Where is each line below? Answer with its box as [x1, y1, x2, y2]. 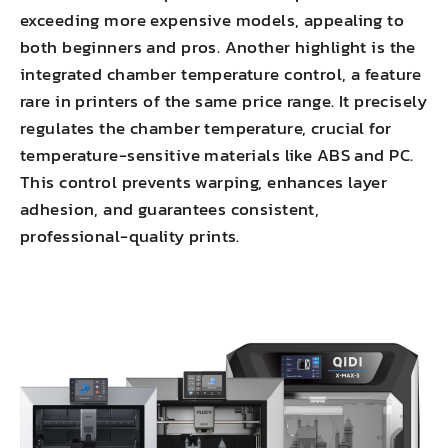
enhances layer [267, 169, 388, 196]
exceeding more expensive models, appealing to [20, 7, 405, 34]
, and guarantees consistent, [94, 196, 320, 223]
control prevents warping [59, 169, 259, 196]
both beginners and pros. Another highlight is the [20, 34, 416, 61]
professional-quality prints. [20, 223, 240, 250]
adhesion [20, 196, 95, 223]
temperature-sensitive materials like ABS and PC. [20, 142, 414, 169]
